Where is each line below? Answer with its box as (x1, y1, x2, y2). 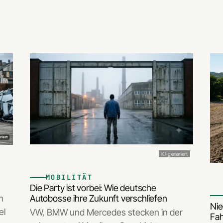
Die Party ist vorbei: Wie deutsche (30, 183, 156, 194)
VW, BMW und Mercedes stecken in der (30, 207, 183, 218)
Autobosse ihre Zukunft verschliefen (30, 193, 167, 204)
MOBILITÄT (46, 173, 93, 182)
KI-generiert (161, 151, 188, 157)
